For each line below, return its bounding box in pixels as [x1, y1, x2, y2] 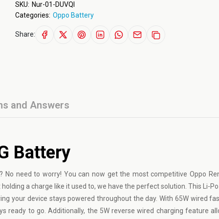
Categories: [15, 11, 50, 19]
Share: [15, 30, 35, 38]
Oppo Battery [52, 11, 94, 19]
